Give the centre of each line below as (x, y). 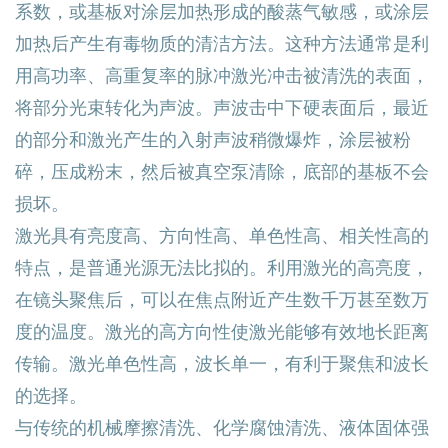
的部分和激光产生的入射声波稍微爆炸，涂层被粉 (213, 139)
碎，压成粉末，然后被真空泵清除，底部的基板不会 (222, 171)
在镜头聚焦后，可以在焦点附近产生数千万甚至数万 (222, 299)
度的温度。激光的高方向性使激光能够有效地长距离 (222, 331)
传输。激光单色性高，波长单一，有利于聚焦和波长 (222, 363)
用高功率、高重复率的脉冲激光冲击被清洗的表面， (222, 75)
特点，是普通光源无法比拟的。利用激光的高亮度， (222, 267)
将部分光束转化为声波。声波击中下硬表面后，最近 (222, 107)
